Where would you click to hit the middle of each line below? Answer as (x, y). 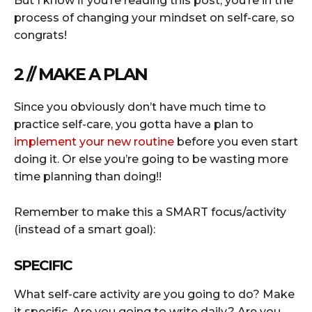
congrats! (40, 35)
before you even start (236, 141)
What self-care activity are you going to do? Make (154, 294)
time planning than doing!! (88, 176)
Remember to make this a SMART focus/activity (150, 212)
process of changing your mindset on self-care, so (154, 17)
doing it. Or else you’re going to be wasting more (151, 159)
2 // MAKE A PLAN (80, 74)
